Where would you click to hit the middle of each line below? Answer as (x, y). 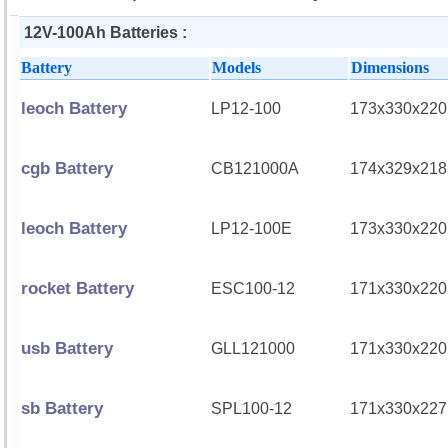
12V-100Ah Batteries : (105, 32)
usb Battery (67, 348)
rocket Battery (77, 288)
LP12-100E (251, 228)
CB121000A (255, 168)
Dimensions (390, 67)
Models (236, 67)
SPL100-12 (251, 408)
